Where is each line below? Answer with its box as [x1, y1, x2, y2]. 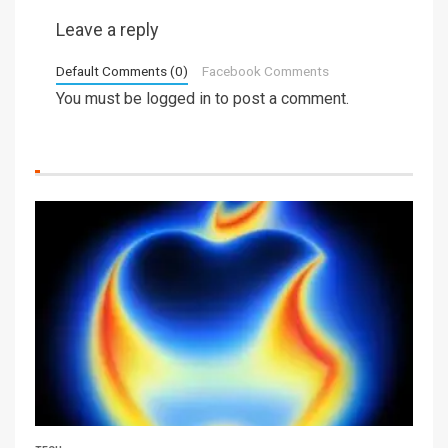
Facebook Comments [201, 62, 329, 79]
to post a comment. [211, 88, 349, 108]
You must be [56, 88, 146, 108]
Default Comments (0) [56, 62, 188, 79]
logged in [146, 88, 211, 108]
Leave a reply [56, 18, 159, 40]
